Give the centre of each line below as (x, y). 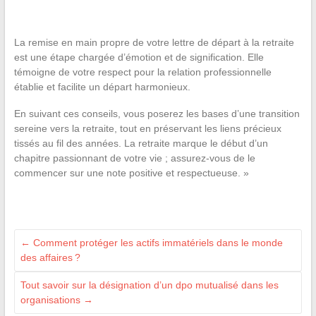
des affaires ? (50, 257)
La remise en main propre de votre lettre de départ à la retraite (154, 42)
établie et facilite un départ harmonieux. (102, 86)
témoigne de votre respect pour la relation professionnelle (142, 72)
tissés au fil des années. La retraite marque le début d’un (141, 143)
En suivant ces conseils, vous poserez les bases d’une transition (157, 113)
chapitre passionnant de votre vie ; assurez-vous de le (134, 158)
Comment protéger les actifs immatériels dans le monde (156, 242)
